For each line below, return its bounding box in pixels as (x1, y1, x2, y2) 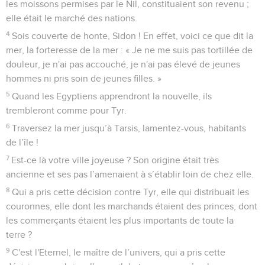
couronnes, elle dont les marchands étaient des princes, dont (6, 201, 257, 211)
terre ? (6, 230, 32, 240)
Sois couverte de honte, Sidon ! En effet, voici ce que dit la (12, 31, 254, 41)
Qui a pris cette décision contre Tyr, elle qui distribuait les (12, 187, 250, 197)
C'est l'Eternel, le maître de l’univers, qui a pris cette (12, 247, 226, 257)
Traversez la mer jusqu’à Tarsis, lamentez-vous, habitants (12, 123, 247, 133)
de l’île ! (6, 137, 38, 147)
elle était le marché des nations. (6, 13, 137, 23)
